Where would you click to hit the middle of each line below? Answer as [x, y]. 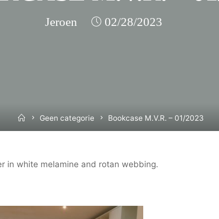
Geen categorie [67, 118]
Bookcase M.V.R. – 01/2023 [156, 118]
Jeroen [61, 22]
